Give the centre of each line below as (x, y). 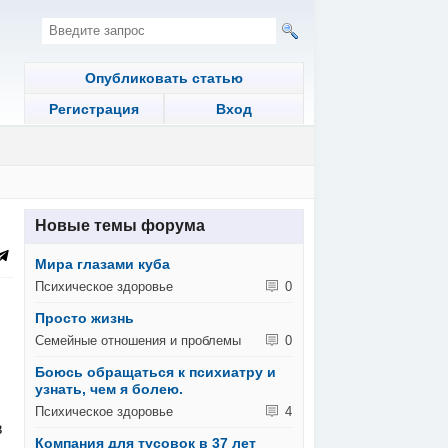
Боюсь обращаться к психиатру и (156, 371)
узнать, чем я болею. (109, 388)
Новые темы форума (119, 226)
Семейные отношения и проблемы (138, 340)
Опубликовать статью (164, 77)
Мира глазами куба (103, 263)
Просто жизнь (85, 317)
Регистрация (94, 108)
